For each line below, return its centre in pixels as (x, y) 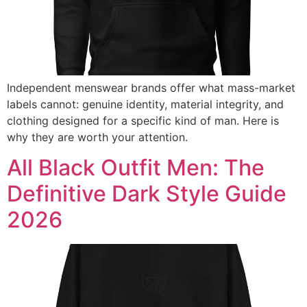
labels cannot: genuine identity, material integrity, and (145, 104)
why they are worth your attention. (97, 137)
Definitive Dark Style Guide (147, 194)
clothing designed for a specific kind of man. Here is (143, 121)
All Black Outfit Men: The (136, 168)
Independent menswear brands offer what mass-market (151, 88)
